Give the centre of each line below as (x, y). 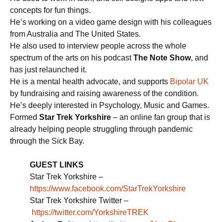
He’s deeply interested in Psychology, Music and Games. (110, 106)
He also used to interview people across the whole (98, 46)
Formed (25, 117)
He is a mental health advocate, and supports (90, 82)
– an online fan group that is (161, 117)
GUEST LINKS (57, 165)
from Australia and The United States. (75, 34)
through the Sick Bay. (47, 141)
